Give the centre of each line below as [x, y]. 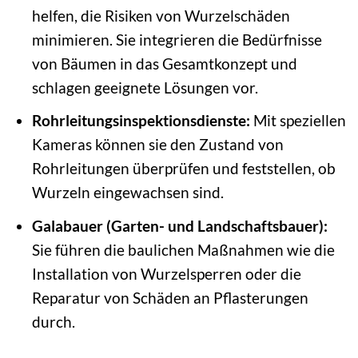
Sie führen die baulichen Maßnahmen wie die [183, 249]
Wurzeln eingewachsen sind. [127, 193]
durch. [53, 321]
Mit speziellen [298, 121]
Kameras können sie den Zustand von [157, 145]
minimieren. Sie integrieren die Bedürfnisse [177, 39]
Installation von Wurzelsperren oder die [166, 273]
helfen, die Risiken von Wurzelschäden [161, 15]
